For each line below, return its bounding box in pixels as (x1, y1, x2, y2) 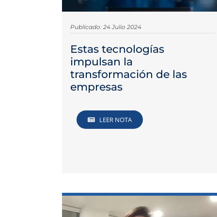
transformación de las (70, 67, 187, 81)
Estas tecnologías (70, 42, 165, 56)
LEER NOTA (99, 115, 132, 124)
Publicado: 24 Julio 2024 (70, 23, 142, 31)
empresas (70, 80, 123, 93)
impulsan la (70, 55, 133, 68)
